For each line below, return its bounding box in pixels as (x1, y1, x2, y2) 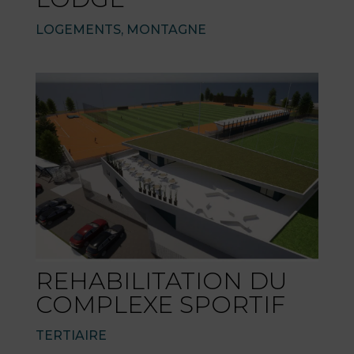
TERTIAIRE (35, 327, 107, 343)
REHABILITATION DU (35, 265, 287, 296)
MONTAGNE (126, 21, 206, 37)
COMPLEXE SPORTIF (35, 289, 285, 319)
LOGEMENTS (35, 21, 121, 37)
